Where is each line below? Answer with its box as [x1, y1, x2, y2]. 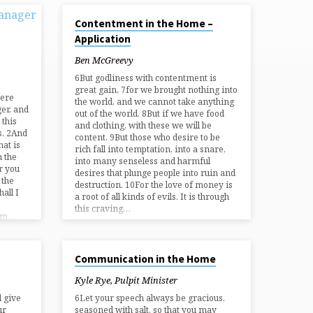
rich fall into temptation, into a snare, [75, 143, 226, 156]
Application [75, 32, 131, 46]
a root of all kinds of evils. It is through [75, 191, 230, 203]
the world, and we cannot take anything [75, 96, 235, 108]
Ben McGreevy [75, 53, 134, 66]
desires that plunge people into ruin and [75, 167, 236, 180]
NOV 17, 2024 [67, 8, 114, 19]
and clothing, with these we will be [75, 119, 212, 132]
